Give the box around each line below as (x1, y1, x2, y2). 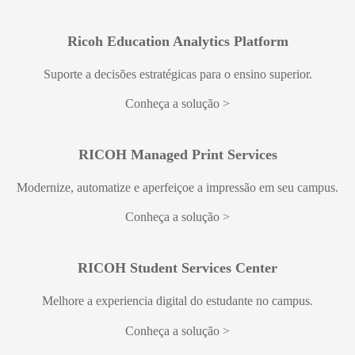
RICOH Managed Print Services (78, 146, 277, 162)
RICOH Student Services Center (78, 260, 277, 277)
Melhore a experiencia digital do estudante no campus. (42, 294, 313, 308)
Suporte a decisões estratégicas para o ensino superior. (43, 67, 312, 81)
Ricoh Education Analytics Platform (67, 32, 288, 49)
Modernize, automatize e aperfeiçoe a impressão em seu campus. (17, 180, 338, 194)
